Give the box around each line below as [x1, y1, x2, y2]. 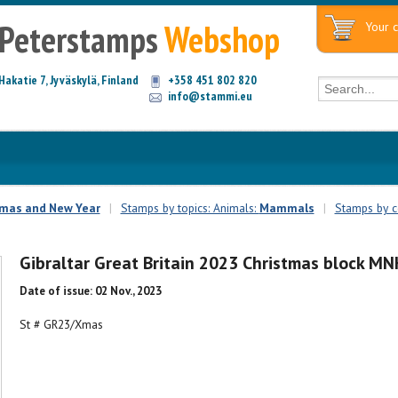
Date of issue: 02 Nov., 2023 [19, 283, 162, 299]
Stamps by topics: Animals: [120, 200, 259, 216]
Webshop [163, 16, 280, 62]
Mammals [259, 200, 314, 216]
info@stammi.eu [167, 88, 252, 104]
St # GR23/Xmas [19, 315, 103, 332]
